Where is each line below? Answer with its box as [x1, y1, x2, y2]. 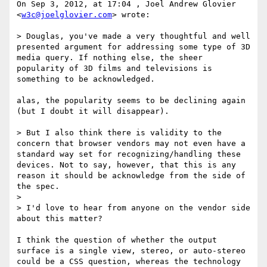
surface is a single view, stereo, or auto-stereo [17, 246, 246, 256]
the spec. [17, 182, 64, 191]
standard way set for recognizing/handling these [17, 150, 241, 159]
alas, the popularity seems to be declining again [17, 96, 246, 105]
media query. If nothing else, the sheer [17, 53, 203, 63]
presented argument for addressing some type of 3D [17, 42, 250, 52]
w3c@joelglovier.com [21, 10, 112, 20]
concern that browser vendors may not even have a [17, 139, 246, 148]
